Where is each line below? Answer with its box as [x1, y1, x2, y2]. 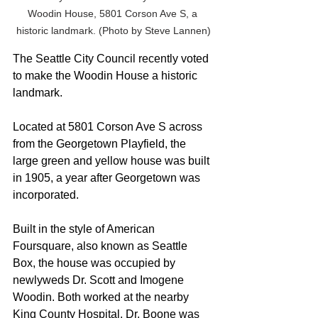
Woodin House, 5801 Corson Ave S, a [27, 8, 200, 19]
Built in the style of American [13, 223, 158, 235]
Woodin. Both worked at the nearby [13, 291, 192, 303]
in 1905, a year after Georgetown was [13, 172, 203, 184]
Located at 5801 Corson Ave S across [13, 121, 205, 133]
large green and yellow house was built [13, 155, 212, 167]
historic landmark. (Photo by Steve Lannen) [16, 25, 211, 36]
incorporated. [13, 189, 79, 201]
